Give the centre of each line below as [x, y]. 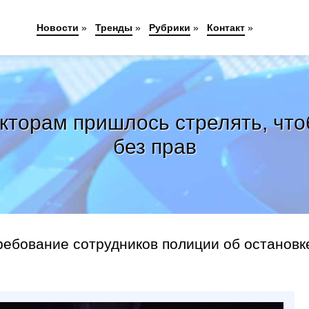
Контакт [226, 28]
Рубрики [170, 28]
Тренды [114, 28]
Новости [58, 28]
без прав [154, 146]
